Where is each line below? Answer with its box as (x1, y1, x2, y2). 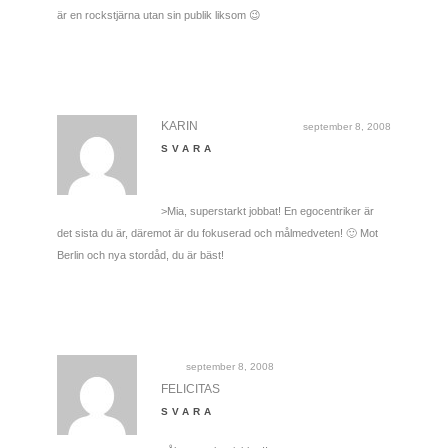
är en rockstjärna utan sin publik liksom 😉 (56, 8, 260, 21)
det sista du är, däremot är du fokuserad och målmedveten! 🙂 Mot (56, 226, 378, 239)
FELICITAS (160, 381, 220, 396)
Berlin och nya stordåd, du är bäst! (56, 248, 224, 261)
